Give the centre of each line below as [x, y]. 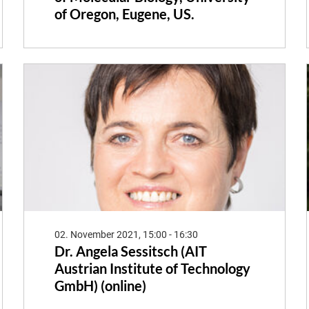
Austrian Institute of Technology [152, 268]
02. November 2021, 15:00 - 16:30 [126, 234]
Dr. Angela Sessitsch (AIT [130, 251]
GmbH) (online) [100, 285]
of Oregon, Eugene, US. [124, 14]
